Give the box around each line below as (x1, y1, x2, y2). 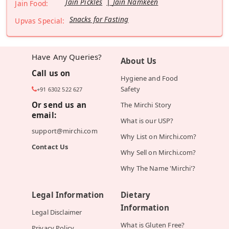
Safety (121, 84, 140, 94)
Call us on (31, 68, 71, 79)
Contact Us (31, 142, 68, 152)
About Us (121, 56, 157, 66)
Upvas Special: (15, 16, 65, 26)
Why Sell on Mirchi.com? (121, 148, 196, 157)
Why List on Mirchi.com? (121, 132, 197, 142)
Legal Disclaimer (31, 208, 82, 217)
